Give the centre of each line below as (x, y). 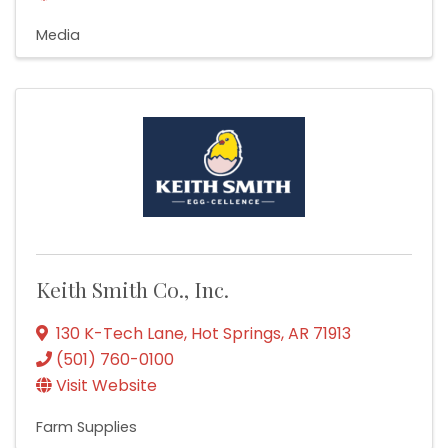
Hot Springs (236, 334)
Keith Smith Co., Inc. (132, 289)
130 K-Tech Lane (120, 334)
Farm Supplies (86, 427)
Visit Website (106, 386)
